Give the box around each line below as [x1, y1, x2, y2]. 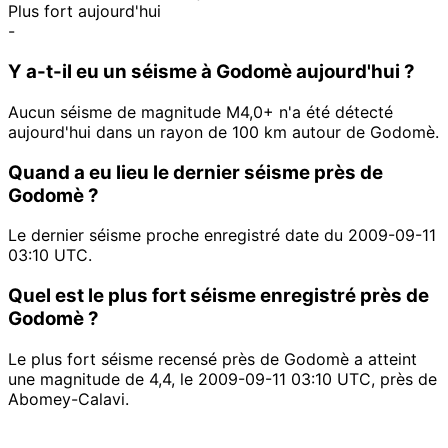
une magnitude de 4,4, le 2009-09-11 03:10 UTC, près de [8, 368, 437, 389]
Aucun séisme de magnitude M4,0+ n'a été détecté [8, 101, 393, 122]
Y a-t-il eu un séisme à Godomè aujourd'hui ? [8, 60, 415, 84]
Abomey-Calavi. [8, 388, 129, 409]
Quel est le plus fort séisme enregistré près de [8, 284, 429, 308]
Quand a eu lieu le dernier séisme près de [8, 160, 383, 184]
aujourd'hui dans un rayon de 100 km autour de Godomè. [8, 121, 439, 142]
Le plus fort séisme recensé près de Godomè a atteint [8, 348, 417, 369]
